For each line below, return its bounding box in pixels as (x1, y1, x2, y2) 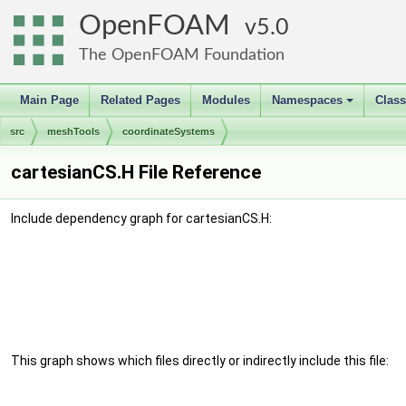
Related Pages (101, 93, 180, 107)
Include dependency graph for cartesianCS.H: (11, 211, 272, 226)
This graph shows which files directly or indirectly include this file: (11, 353, 389, 368)
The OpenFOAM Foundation (79, 46, 285, 63)
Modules (202, 93, 250, 107)
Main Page (20, 93, 79, 107)
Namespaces (272, 93, 343, 107)
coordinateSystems (122, 126, 215, 137)
